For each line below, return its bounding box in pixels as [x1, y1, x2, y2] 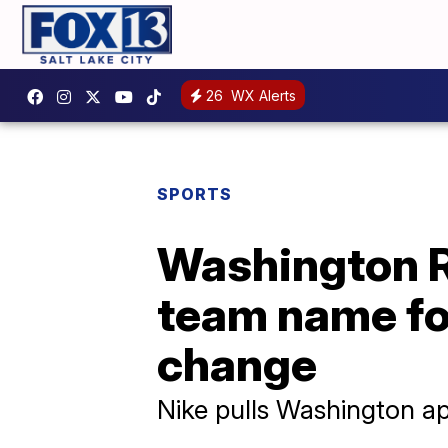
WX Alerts [227, 87, 296, 105]
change [157, 335, 317, 392]
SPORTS [157, 183, 232, 204]
